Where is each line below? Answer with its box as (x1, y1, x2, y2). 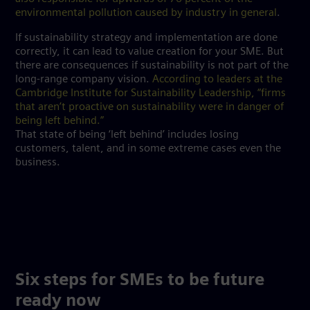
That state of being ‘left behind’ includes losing (15, 129, 239, 140)
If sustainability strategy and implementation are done (15, 33, 277, 43)
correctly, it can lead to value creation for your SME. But (15, 46, 284, 57)
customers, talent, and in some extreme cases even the (15, 143, 281, 154)
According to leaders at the (152, 74, 282, 84)
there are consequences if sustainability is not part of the (15, 60, 289, 71)
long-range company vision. (15, 74, 152, 84)
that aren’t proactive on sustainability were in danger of (15, 102, 284, 112)
